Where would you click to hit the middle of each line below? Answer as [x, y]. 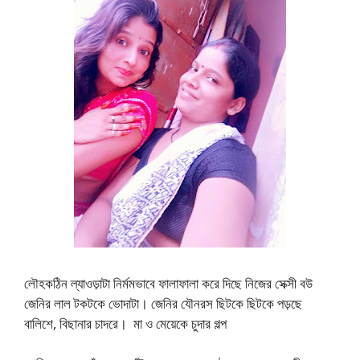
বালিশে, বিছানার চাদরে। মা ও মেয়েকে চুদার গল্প [125, 323]
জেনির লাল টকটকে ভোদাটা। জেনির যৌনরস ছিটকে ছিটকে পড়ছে [163, 303]
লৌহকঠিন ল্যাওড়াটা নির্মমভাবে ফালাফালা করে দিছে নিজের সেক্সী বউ [168, 283]
